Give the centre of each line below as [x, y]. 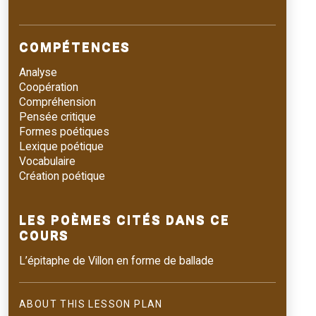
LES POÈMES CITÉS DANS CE [125, 219]
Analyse [38, 73]
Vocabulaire [47, 162]
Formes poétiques [64, 132]
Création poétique [62, 176]
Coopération [49, 87]
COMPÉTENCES [75, 47]
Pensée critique [57, 117]
